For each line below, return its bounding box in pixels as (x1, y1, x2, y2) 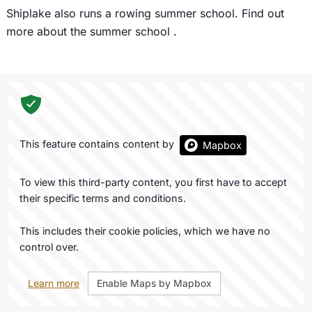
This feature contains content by (19, 138, 177, 150)
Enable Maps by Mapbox (97, 277, 212, 290)
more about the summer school (6, 24, 173, 38)
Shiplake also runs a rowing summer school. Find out (6, 6, 284, 20)
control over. (19, 241, 79, 253)
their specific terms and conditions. (19, 192, 186, 205)
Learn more (28, 277, 79, 290)
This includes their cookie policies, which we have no (19, 225, 270, 237)
